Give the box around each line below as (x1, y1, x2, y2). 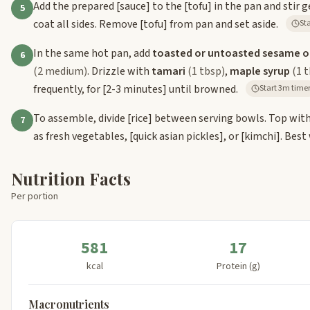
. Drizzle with (87, 63, 152, 79)
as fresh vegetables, (33, 128, 129, 144)
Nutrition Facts (11, 167, 131, 190)
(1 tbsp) (188, 63, 225, 79)
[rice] (127, 110, 152, 126)
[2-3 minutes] (102, 81, 167, 97)
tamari (152, 63, 185, 79)
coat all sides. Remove (33, 16, 140, 32)
